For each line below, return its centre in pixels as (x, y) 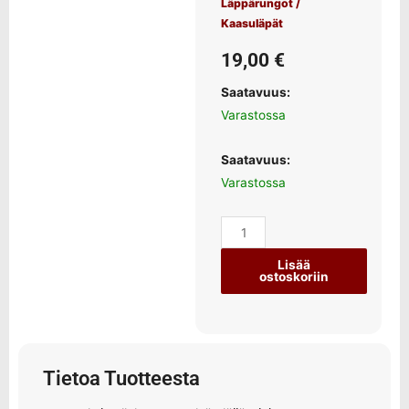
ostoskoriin (294, 277)
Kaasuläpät (252, 24)
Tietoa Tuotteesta (122, 378)
